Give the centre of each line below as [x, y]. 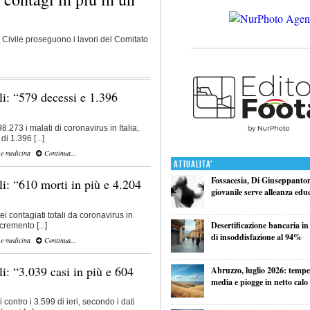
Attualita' [194, 164]
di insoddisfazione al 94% [256, 237]
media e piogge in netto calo [259, 282]
